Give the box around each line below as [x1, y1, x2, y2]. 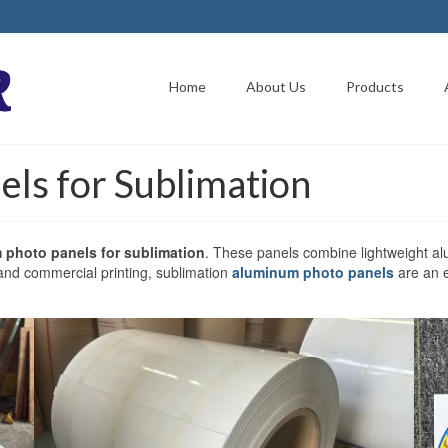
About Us [245, 78, 306, 95]
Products [345, 78, 404, 95]
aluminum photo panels [232, 262, 394, 283]
